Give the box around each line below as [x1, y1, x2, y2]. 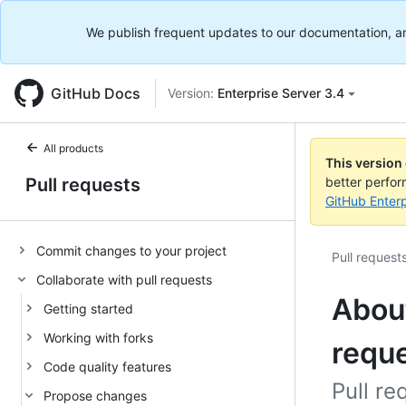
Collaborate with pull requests [36, 271, 212, 287]
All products [43, 141, 103, 155]
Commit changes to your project [36, 242, 227, 258]
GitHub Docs [51, 84, 140, 102]
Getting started [43, 300, 133, 316]
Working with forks [43, 329, 153, 345]
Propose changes [43, 387, 147, 403]
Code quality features [43, 358, 171, 374]
